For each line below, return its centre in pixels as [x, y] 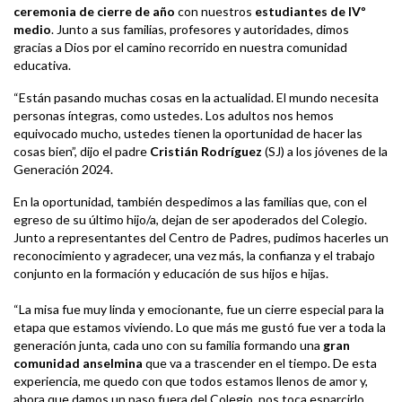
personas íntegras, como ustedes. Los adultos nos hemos [174, 116]
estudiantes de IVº [310, 12]
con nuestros [215, 12]
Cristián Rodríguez [206, 152]
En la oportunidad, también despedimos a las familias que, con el [190, 202]
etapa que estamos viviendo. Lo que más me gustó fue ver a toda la [200, 328]
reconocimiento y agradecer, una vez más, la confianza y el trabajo [194, 256]
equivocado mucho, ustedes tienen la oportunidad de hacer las [188, 134]
